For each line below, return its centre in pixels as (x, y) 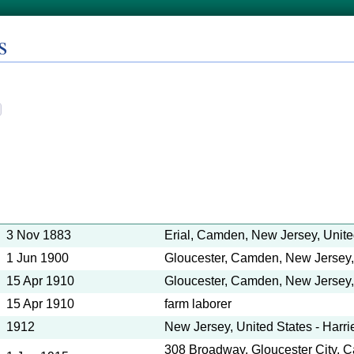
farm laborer (198, 304)
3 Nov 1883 (39, 235)
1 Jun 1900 (38, 258)
